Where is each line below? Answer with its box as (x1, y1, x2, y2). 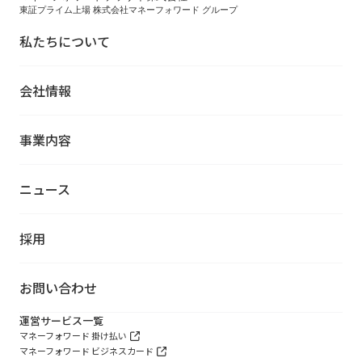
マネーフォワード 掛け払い (19, 328, 127, 342)
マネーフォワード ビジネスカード (19, 343, 154, 357)
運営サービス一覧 (19, 312, 103, 328)
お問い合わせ (19, 277, 97, 297)
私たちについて (19, 31, 110, 51)
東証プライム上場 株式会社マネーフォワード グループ (19, 4, 238, 15)
